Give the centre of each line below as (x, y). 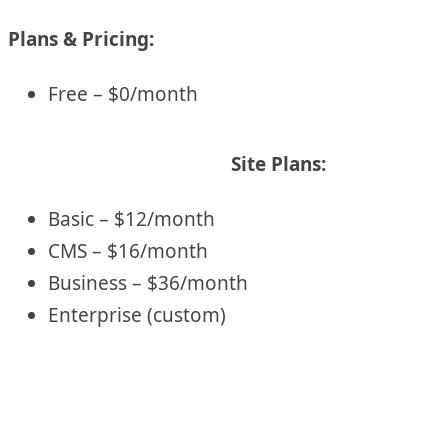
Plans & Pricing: (81, 39)
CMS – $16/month (128, 250)
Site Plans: (278, 163)
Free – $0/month (123, 93)
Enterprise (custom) (137, 314)
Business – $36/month (148, 282)
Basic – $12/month (131, 218)
